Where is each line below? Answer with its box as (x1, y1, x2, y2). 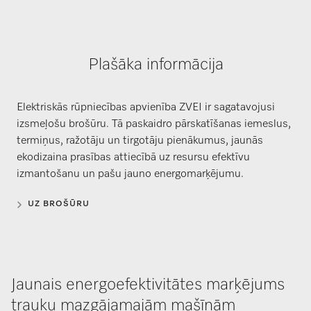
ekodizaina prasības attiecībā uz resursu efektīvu (17, 152, 250, 164)
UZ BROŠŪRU (28, 200, 90, 209)
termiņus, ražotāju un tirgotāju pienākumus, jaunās (17, 135, 263, 147)
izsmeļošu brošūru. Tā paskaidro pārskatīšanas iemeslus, (17, 119, 291, 131)
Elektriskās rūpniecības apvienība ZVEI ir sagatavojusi (17, 102, 275, 114)
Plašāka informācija (87, 56, 224, 74)
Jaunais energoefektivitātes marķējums (11, 276, 285, 294)
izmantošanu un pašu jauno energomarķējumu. (17, 169, 244, 180)
